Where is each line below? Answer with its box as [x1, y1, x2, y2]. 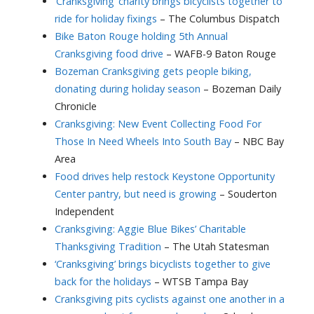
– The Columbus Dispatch [156, 12, 280, 26]
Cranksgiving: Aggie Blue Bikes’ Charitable [54, 222, 246, 236]
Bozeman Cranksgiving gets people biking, [54, 64, 252, 78]
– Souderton [216, 187, 277, 201]
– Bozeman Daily [200, 82, 281, 96]
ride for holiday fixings [54, 12, 157, 26]
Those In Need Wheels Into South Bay [54, 135, 231, 149]
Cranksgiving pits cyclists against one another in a [54, 292, 285, 306]
